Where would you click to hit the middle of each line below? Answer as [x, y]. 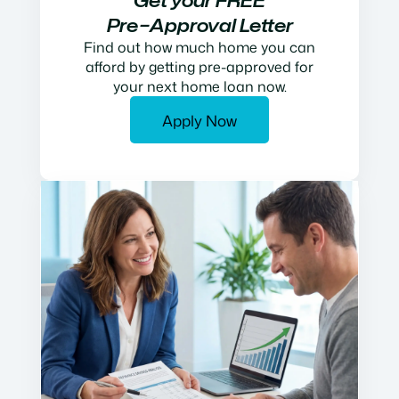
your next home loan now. [199, 87]
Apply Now [199, 121]
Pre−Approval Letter [199, 25]
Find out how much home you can [199, 48]
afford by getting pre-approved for [199, 67]
